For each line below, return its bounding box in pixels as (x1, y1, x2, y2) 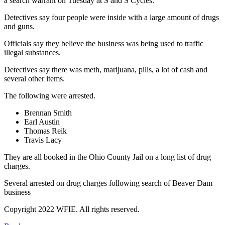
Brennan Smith (24, 108, 72, 117)
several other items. (4, 74, 65, 83)
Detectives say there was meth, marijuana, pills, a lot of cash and (4, 65, 207, 74)
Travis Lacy (24, 135, 62, 144)
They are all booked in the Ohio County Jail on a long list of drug (4, 152, 211, 161)
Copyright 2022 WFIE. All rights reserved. (4, 204, 140, 213)
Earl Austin (24, 117, 60, 126)
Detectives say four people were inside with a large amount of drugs (4, 13, 219, 22)
